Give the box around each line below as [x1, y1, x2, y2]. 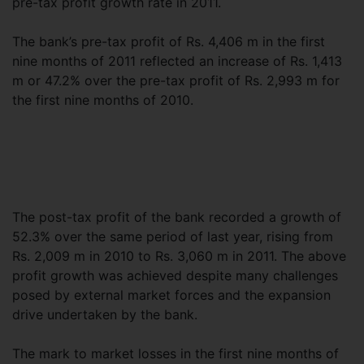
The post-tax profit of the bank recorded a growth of [12, 209, 341, 225]
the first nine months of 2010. [12, 92, 246, 108]
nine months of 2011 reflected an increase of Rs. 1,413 [12, 53, 342, 69]
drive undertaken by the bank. [12, 306, 197, 323]
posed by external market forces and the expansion [12, 287, 331, 303]
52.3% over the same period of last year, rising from [12, 228, 333, 245]
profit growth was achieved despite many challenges [12, 267, 338, 284]
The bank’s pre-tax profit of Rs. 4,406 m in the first [12, 33, 325, 50]
